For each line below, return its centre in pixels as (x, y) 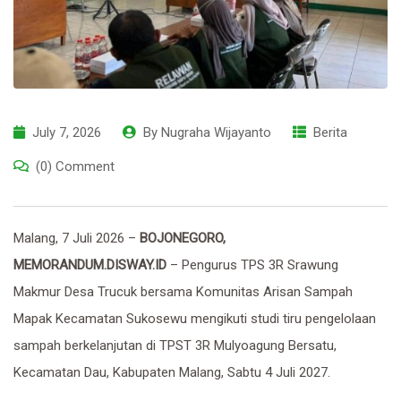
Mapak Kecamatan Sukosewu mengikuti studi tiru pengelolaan (195, 319)
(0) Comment (75, 167)
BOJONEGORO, (183, 239)
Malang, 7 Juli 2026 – (77, 239)
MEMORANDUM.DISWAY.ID (90, 265)
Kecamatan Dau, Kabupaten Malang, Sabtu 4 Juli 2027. (172, 373)
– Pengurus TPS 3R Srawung (252, 265)
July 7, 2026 (67, 133)
